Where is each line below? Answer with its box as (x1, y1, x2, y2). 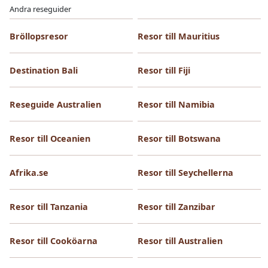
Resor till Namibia (138, 99, 215, 110)
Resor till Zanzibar (138, 201, 215, 212)
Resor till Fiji (138, 65, 190, 76)
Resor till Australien (138, 235, 223, 246)
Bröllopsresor (10, 31, 68, 42)
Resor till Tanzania (10, 201, 88, 212)
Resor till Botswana (138, 133, 221, 144)
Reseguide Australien (10, 99, 101, 110)
